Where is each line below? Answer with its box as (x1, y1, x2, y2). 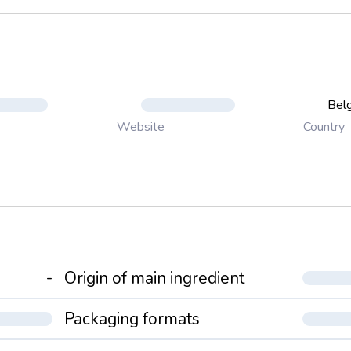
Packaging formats (63, 308, 200, 330)
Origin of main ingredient (63, 267, 244, 289)
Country (303, 118, 346, 136)
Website (116, 118, 165, 136)
